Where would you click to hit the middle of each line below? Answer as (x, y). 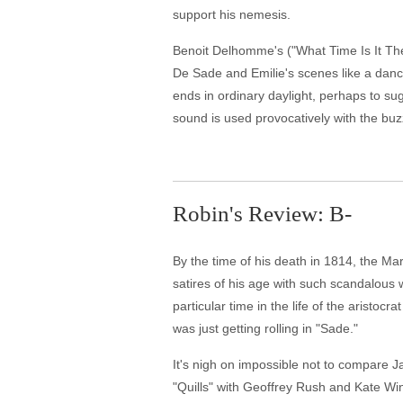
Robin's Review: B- (262, 214)
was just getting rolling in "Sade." (265, 328)
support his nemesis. (232, 14)
